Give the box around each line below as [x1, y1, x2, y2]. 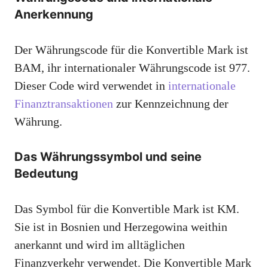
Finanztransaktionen [14, 97, 113, 111]
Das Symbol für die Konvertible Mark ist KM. [14, 202, 239, 216]
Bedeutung [14, 166, 78, 181]
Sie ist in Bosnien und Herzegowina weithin [14, 220, 227, 234]
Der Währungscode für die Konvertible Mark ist [14, 43, 248, 57]
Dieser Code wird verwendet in [14, 79, 168, 93]
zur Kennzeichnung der [113, 97, 229, 111]
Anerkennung [14, 7, 93, 22]
